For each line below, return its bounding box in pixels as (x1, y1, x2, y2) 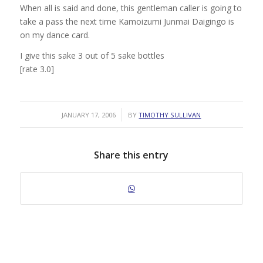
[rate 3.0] (19, 63, 54, 75)
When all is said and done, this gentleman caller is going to (19, 2, 242, 14)
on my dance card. (19, 29, 90, 41)
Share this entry (94, 148, 169, 161)
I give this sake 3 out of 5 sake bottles (19, 50, 164, 62)
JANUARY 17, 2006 (62, 110, 116, 119)
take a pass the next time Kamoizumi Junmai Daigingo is (19, 16, 234, 28)
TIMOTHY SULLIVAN (139, 110, 201, 119)
